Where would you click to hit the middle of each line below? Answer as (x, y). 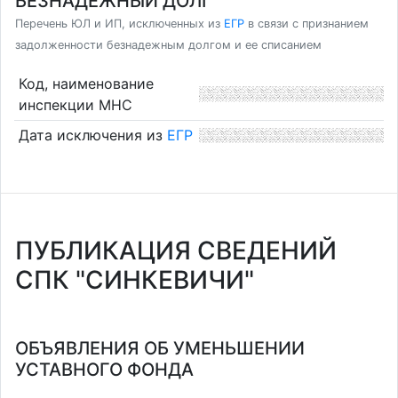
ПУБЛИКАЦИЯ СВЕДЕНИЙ (176, 251)
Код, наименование (86, 83)
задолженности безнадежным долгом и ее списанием (168, 45)
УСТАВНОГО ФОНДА (104, 370)
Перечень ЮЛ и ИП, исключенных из (119, 24)
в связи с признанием (306, 24)
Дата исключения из (92, 135)
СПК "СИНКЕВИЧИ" (135, 280)
